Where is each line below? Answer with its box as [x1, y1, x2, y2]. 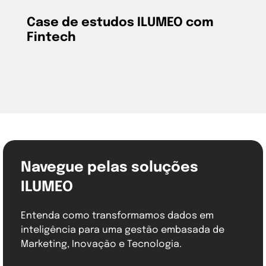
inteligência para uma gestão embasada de [21, 225, 224, 236]
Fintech [27, 31, 76, 45]
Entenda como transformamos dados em [21, 211, 214, 221]
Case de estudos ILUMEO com [27, 16, 214, 30]
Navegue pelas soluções [21, 160, 198, 176]
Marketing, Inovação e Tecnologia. [21, 239, 182, 250]
